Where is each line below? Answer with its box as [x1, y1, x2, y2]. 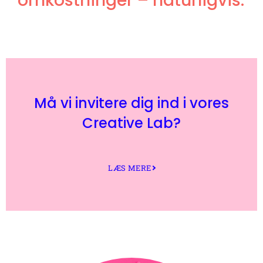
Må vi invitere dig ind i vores [34, 93, 229, 113]
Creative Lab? [82, 113, 181, 133]
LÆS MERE [108, 162, 151, 173]
